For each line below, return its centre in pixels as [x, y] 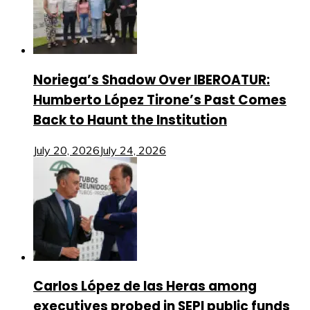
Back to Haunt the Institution [130, 120]
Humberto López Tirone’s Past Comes [160, 100]
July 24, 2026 [133, 150]
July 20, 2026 [66, 150]
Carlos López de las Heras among [145, 286]
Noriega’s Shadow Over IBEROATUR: [152, 80]
